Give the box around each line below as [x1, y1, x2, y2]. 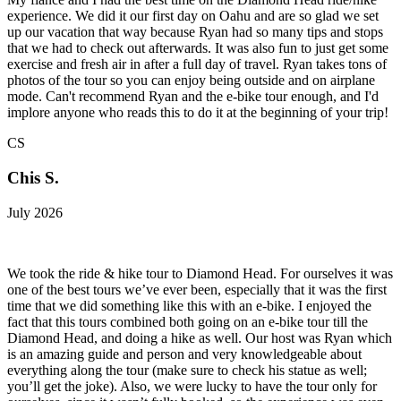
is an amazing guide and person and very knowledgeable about [7, 346, 362, 362]
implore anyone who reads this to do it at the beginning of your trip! [7, 105, 388, 121]
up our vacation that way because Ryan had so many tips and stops [7, 24, 383, 40]
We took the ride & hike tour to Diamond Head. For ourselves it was [7, 265, 393, 281]
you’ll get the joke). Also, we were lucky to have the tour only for [7, 378, 377, 394]
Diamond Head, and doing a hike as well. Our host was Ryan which [7, 329, 392, 346]
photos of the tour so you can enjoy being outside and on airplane [7, 73, 375, 89]
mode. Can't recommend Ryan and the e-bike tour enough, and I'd [7, 89, 379, 105]
